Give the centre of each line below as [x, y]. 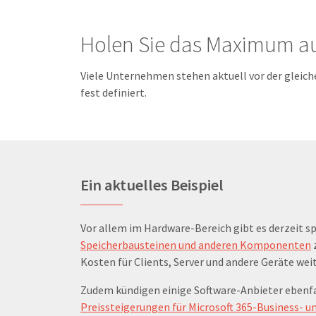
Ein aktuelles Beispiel [152, 185]
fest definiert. [114, 93]
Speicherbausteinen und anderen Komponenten [196, 245]
